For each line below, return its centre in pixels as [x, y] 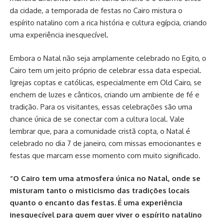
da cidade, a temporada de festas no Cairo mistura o [96, 10]
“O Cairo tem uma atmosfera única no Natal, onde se [105, 178]
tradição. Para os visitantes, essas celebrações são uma [101, 107]
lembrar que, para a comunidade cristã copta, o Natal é [100, 131]
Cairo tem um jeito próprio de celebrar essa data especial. [106, 70]
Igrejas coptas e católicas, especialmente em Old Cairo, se [106, 82]
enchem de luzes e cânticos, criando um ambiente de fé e [105, 94]
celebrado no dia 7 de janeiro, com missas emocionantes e [106, 143]
